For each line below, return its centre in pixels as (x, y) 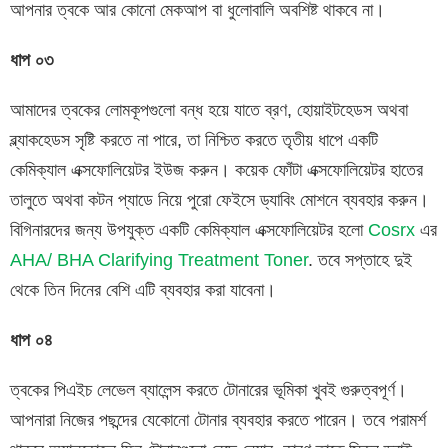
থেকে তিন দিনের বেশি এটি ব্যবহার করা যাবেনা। (143, 289)
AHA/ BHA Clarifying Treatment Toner (159, 259)
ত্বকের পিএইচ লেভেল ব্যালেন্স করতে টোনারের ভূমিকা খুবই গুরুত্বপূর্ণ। (208, 389)
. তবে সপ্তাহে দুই (360, 259)
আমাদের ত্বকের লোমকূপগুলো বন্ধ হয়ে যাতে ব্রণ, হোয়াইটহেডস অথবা (209, 109)
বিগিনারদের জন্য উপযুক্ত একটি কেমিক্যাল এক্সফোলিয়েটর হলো (189, 229)
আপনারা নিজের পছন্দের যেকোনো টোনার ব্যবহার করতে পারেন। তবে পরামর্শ (218, 419)
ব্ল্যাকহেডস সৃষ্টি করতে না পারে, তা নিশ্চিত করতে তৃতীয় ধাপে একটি (194, 139)
